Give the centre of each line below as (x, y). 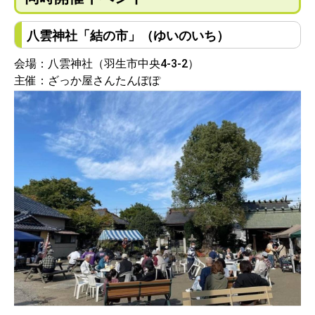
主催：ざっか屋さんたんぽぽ (87, 80)
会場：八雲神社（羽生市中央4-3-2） (107, 63)
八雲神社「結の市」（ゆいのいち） (128, 35)
